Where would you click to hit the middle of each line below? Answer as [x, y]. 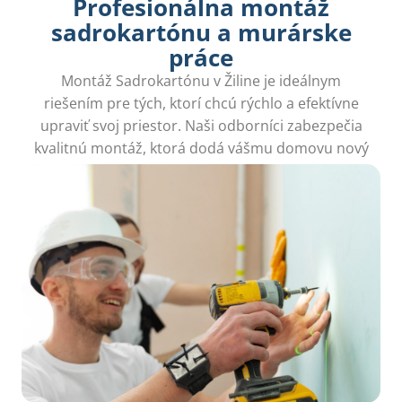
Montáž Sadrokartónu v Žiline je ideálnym [201, 80]
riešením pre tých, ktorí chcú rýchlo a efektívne [201, 103]
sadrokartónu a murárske [201, 32]
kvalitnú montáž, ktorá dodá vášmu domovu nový [201, 148]
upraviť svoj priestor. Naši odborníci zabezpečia [201, 125]
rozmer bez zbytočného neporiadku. [201, 170]
